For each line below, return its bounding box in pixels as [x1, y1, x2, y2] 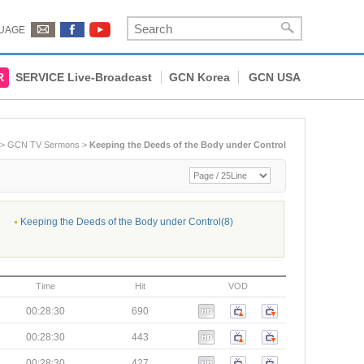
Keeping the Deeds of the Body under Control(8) [20, 216, 233, 227]
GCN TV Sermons [7, 140, 80, 149]
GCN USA [249, 71, 301, 84]
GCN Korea [169, 71, 230, 84]
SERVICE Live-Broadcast [15, 71, 152, 84]
